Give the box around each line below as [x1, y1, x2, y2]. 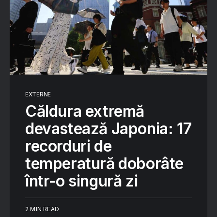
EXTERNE [25, 91, 51, 98]
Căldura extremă [25, 102, 144, 121]
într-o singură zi [25, 171, 138, 190]
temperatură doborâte [25, 154, 184, 173]
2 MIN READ [25, 205, 59, 213]
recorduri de [25, 137, 112, 155]
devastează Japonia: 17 [25, 119, 192, 138]
